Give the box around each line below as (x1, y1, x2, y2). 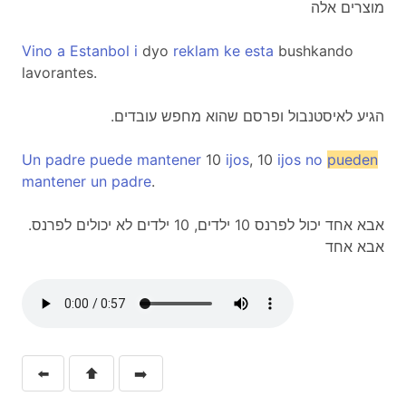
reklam (173, 42, 219, 60)
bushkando (274, 42, 353, 60)
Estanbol (70, 42, 130, 60)
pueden (327, 150, 378, 169)
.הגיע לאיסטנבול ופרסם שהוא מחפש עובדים (114, 107, 384, 125)
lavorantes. (22, 63, 97, 82)
